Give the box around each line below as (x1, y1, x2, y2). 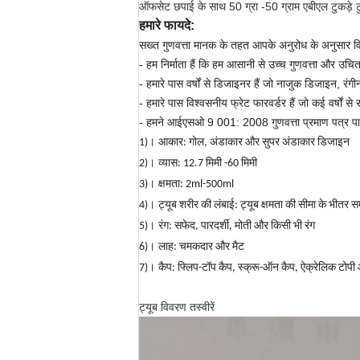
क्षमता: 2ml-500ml (158, 178, 234, 190)
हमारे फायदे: (139, 18, 194, 32)
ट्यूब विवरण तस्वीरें (139, 301, 215, 313)
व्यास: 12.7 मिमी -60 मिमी (158, 157, 257, 170)
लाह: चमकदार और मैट (158, 241, 244, 253)
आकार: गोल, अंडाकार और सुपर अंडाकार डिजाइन (158, 137, 350, 149)
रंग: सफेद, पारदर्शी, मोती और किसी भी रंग (158, 220, 315, 232)
